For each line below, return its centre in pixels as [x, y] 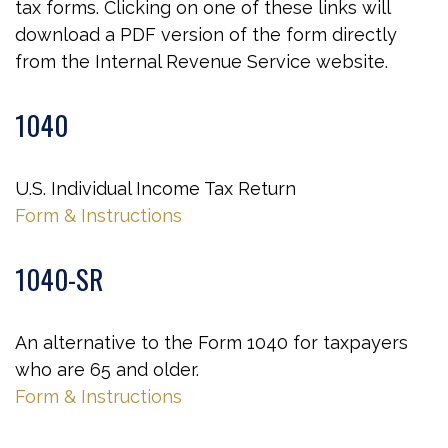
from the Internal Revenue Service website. [201, 61]
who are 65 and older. [107, 369]
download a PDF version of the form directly [206, 34]
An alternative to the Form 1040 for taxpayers [211, 342]
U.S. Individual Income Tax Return [155, 188]
